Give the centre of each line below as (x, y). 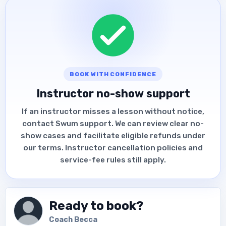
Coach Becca (73, 220)
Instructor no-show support (113, 94)
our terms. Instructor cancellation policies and (113, 148)
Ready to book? (96, 205)
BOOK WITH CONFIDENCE (113, 74)
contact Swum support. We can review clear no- (113, 123)
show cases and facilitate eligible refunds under (113, 135)
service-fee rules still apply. (113, 160)
